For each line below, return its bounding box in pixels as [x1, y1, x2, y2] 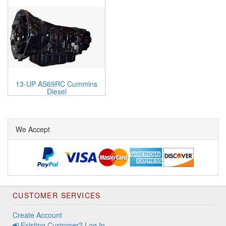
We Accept [16, 124, 50, 134]
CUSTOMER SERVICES [13, 190, 101, 200]
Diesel [46, 86, 67, 96]
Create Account [13, 210, 62, 220]
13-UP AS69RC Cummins [16, 79, 97, 89]
